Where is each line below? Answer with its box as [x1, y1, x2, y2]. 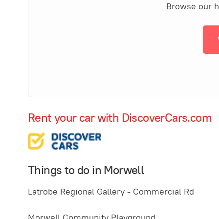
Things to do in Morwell [28, 162, 144, 178]
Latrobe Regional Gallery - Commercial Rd [28, 185, 194, 197]
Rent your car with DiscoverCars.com [28, 110, 212, 125]
